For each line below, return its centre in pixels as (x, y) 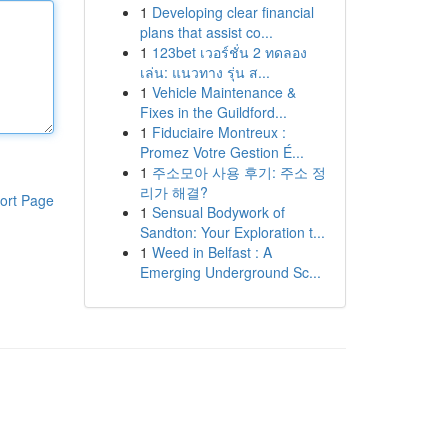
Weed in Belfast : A (211, 252)
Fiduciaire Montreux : (218, 132)
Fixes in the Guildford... (213, 112)
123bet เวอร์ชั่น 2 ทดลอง (229, 52)
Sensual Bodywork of (218, 212)
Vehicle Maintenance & (223, 92)
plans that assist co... (206, 32)
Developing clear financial (232, 12)
